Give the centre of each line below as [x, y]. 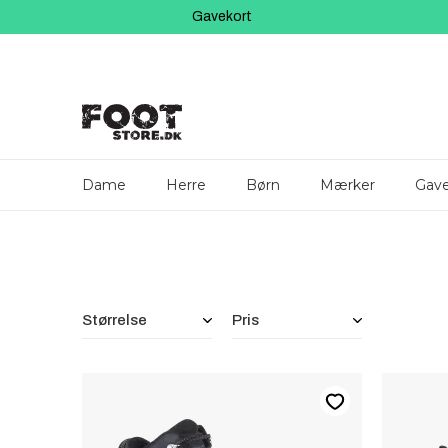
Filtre [93, 303]
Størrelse [114, 320]
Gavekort [222, 16]
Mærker [347, 185]
